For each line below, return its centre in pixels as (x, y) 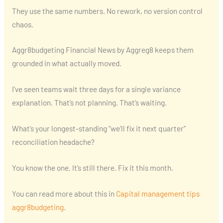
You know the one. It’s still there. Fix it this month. (92, 167)
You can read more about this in (64, 193)
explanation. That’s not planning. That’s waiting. (89, 103)
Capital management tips (158, 193)
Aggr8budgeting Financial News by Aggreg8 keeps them (103, 50)
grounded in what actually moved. (66, 63)
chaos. (22, 24)
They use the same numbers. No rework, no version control (107, 10)
